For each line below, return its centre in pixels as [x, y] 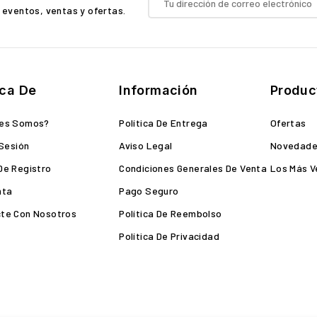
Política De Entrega [163, 123]
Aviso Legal [146, 145]
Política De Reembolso [171, 213]
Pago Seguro [149, 191]
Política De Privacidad [169, 236]
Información [158, 90]
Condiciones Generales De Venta [193, 168]
